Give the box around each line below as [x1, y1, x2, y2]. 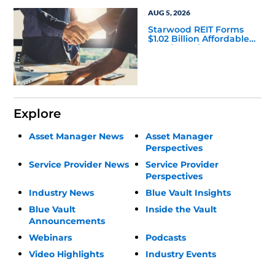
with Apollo [147, 52, 199, 63]
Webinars [29, 231, 72, 243]
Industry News [29, 187, 95, 198]
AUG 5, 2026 [147, 7, 190, 17]
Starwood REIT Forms [147, 24, 244, 36]
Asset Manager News [29, 130, 124, 142]
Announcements [29, 215, 106, 227]
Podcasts [145, 231, 186, 243]
